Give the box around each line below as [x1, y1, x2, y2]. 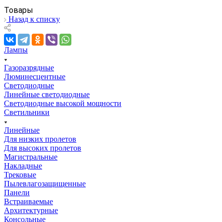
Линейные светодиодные [4, 90, 90, 99]
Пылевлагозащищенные [4, 179, 86, 188]
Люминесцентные [4, 72, 65, 81]
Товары [4, 5, 33, 15]
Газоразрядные [4, 63, 54, 72]
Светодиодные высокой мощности [4, 99, 121, 108]
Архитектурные [4, 206, 58, 215]
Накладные [4, 161, 42, 170]
